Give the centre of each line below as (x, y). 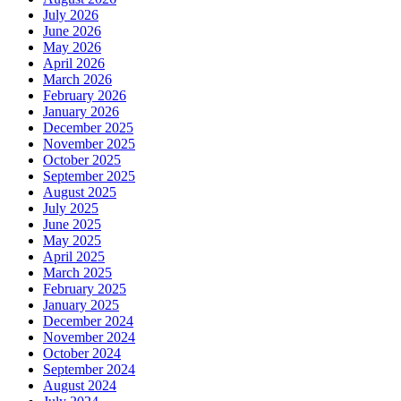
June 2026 (72, 30)
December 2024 (88, 320)
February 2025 (85, 288)
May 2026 (72, 47)
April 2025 (74, 256)
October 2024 (82, 353)
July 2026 (71, 14)
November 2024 (89, 337)
